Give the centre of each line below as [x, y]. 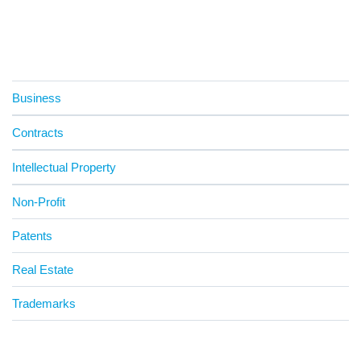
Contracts [38, 132]
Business [37, 98]
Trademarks [44, 303]
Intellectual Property [64, 167]
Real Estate [43, 269]
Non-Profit [39, 201]
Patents [32, 235]
